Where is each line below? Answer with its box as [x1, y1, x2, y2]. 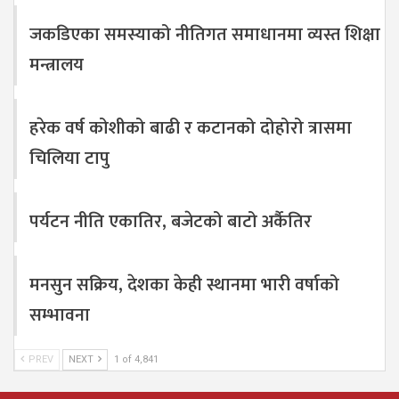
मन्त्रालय [29, 49, 84, 80]
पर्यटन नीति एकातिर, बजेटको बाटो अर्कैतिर [29, 206, 312, 237]
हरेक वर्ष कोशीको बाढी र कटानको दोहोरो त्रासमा [29, 112, 352, 143]
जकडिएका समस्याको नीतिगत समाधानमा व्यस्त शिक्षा [29, 19, 380, 50]
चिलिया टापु [29, 142, 110, 174]
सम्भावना [29, 299, 90, 330]
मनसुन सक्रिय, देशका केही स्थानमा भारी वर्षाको [29, 269, 339, 300]
